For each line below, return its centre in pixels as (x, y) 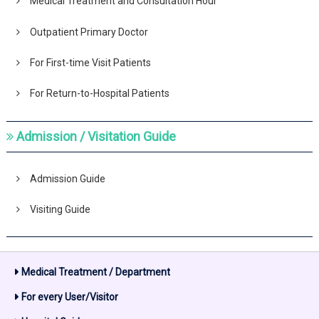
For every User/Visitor (69, 297)
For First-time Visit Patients (90, 62)
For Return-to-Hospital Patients (99, 94)
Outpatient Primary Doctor (89, 32)
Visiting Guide (60, 210)
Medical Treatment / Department (95, 272)
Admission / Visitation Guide (96, 136)
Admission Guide (67, 178)
